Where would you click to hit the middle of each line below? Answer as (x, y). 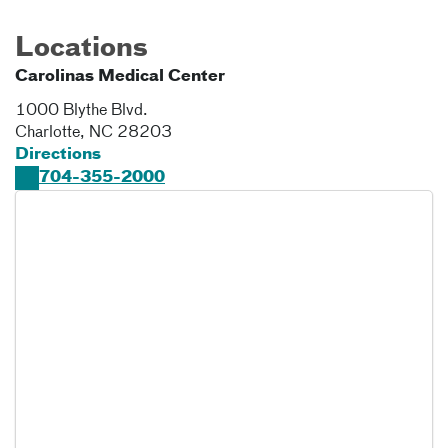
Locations (81, 49)
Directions (58, 155)
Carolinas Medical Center (120, 77)
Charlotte (47, 133)
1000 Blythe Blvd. (81, 111)
